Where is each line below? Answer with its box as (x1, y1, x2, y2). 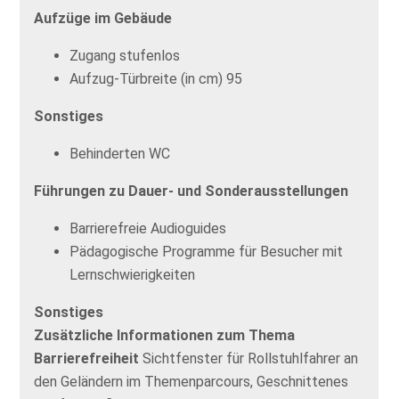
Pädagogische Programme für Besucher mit (69, 243, 344, 261)
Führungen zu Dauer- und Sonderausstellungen (34, 183, 349, 200)
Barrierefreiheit (34, 350, 140, 368)
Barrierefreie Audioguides (69, 220, 227, 238)
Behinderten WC (69, 145, 171, 163)
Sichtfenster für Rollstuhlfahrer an (139, 350, 359, 368)
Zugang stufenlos (69, 47, 181, 65)
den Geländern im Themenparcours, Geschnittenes (34, 373, 349, 391)
